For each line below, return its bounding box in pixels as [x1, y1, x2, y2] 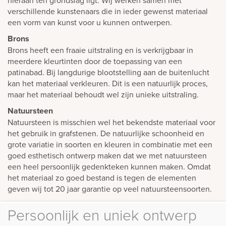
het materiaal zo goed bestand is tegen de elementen [8, 172, 196, 184]
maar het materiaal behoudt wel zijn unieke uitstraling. [8, 89, 199, 100]
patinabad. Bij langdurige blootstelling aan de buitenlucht [8, 67, 209, 78]
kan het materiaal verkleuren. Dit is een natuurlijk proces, [8, 78, 208, 89]
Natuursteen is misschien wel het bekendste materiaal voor [8, 117, 215, 128]
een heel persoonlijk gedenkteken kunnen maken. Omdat [8, 161, 211, 173]
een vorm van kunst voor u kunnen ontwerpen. [8, 17, 172, 28]
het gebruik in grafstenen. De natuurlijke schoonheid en [8, 128, 204, 139]
